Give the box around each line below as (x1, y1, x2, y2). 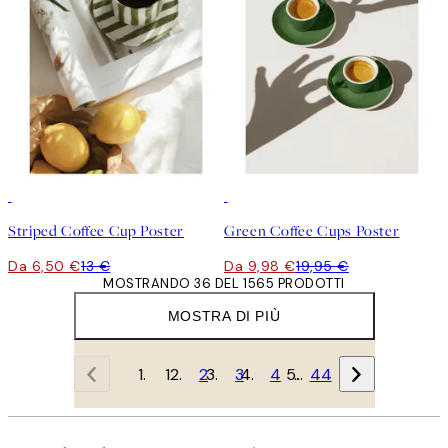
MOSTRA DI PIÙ (167, 308, 281, 325)
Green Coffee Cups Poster (224, 221, 400, 242)
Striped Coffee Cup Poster (8, 221, 184, 242)
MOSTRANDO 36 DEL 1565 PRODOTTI (103, 275, 345, 293)
